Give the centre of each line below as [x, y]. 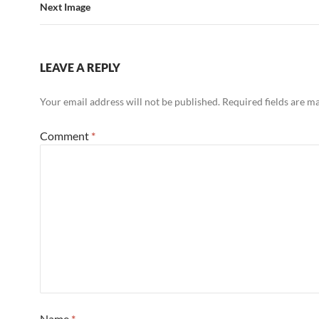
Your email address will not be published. [130, 102]
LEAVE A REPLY [80, 68]
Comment [66, 136]
